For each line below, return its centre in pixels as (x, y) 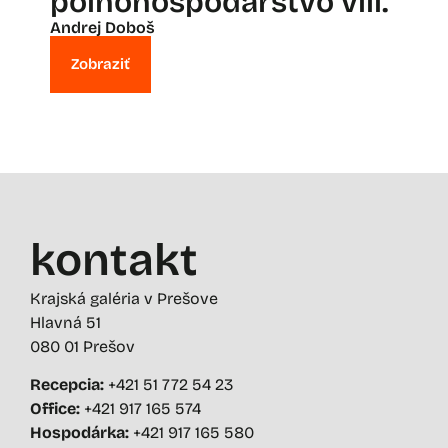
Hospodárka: (81, 432)
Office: (57, 408)
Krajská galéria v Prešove (124, 298)
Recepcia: (69, 384)
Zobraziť (100, 63)
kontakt (114, 259)
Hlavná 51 (65, 322)
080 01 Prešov (82, 346)
